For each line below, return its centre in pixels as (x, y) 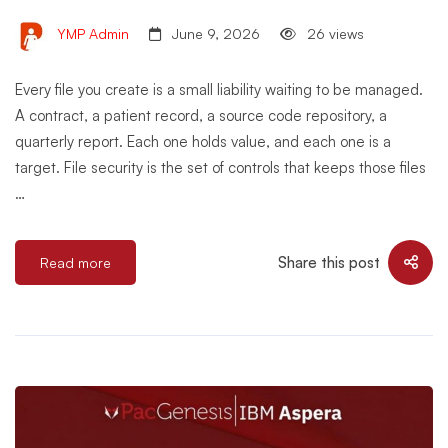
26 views (333, 34)
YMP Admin (91, 34)
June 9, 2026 (214, 34)
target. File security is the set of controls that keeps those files (220, 167)
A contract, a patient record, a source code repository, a (201, 115)
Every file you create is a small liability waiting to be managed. (219, 89)
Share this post (329, 262)
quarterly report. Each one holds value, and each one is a (203, 141)
